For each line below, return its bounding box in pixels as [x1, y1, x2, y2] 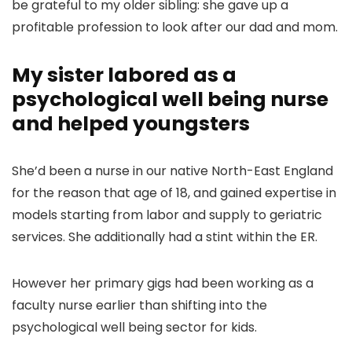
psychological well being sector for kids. [12, 318, 257, 337]
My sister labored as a [12, 61, 236, 90]
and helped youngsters [12, 110, 250, 138]
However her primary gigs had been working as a [12, 274, 313, 293]
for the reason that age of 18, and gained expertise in [12, 184, 336, 203]
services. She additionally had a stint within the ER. [12, 228, 317, 247]
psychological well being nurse [12, 86, 328, 114]
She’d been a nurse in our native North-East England [12, 162, 333, 181]
